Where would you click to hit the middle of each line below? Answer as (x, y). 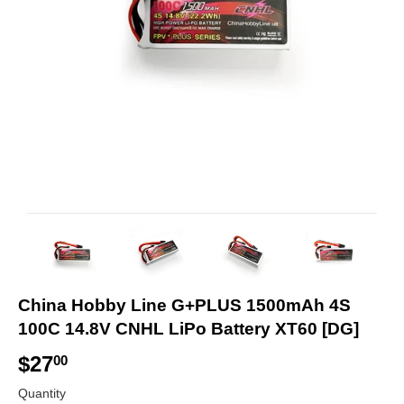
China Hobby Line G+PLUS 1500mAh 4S (184, 305)
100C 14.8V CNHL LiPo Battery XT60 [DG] (188, 328)
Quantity (42, 393)
